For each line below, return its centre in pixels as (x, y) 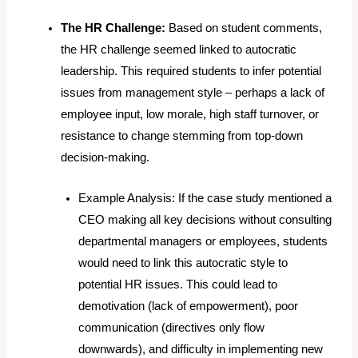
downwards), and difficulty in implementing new (201, 350)
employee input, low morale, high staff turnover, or (190, 115)
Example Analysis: (127, 199)
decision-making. (105, 158)
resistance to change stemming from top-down (182, 136)
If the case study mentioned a (254, 199)
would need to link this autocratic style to (183, 263)
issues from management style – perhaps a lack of (193, 93)
